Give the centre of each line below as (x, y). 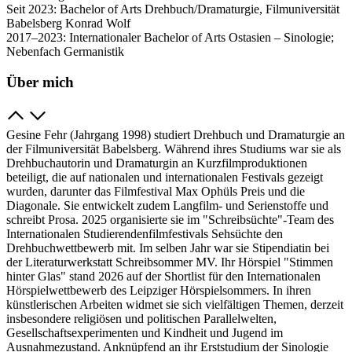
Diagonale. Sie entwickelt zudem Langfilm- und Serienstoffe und (167, 205)
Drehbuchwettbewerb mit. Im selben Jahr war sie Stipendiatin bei (168, 247)
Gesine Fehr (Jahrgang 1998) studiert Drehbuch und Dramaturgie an (176, 134)
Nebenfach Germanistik (65, 52)
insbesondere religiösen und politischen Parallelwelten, (141, 318)
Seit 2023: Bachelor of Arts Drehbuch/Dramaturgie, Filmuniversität (173, 9)
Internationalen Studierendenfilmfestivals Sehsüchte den (145, 233)
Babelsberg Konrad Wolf (68, 24)
